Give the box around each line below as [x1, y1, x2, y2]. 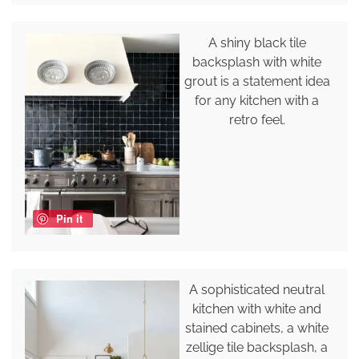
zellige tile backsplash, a [186, 339, 329, 355]
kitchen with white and [192, 301, 322, 317]
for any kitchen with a [195, 92, 320, 108]
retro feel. [228, 111, 285, 127]
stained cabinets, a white [185, 320, 329, 336]
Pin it [55, 210, 83, 226]
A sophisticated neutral [189, 281, 325, 297]
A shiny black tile [208, 34, 306, 50]
